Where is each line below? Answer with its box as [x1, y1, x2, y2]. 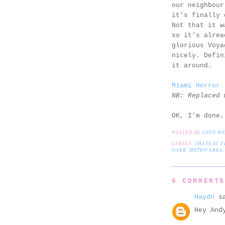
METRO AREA [189, 146, 223, 153]
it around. [172, 62, 212, 70]
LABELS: [172, 140, 195, 147]
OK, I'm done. [172, 112, 224, 120]
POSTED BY [172, 129, 202, 136]
